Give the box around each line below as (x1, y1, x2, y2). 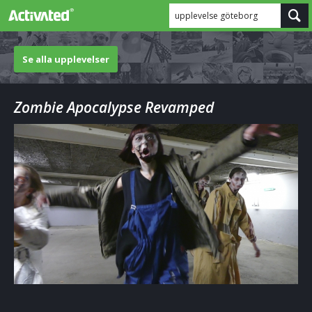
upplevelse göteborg (175, 10, 258, 22)
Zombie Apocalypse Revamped (14, 97, 214, 117)
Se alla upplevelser (22, 53, 109, 65)
